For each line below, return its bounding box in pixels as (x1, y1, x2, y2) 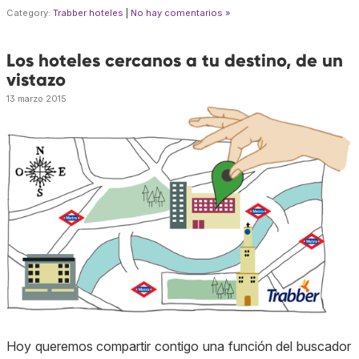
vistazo (6, 68, 66, 91)
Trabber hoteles (53, 6, 123, 18)
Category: (6, 6, 53, 18)
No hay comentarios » (131, 6, 231, 18)
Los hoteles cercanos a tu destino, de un (6, 49, 343, 71)
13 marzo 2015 (6, 93, 67, 104)
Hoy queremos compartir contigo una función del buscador (6, 338, 351, 355)
